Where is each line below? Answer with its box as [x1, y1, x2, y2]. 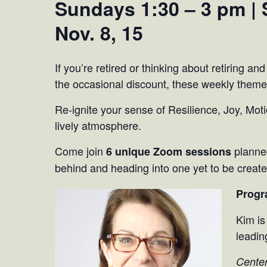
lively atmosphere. [55, 117, 141, 133]
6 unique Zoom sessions [106, 143, 231, 159]
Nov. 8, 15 [55, 18, 143, 46]
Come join [55, 142, 106, 159]
